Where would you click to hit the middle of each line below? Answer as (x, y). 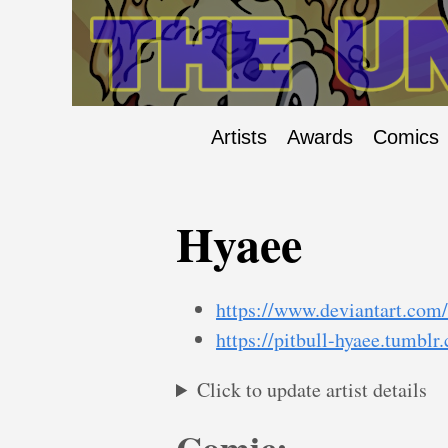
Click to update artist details (312, 390)
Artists (239, 137)
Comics (406, 137)
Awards (320, 137)
